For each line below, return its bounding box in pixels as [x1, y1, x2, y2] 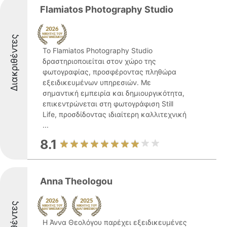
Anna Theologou [40, 176, 112, 186]
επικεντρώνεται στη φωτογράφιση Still [43, 99, 173, 108]
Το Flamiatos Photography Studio [43, 46, 153, 55]
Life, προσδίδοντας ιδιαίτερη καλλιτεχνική [43, 110, 186, 119]
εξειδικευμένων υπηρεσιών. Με [43, 78, 151, 87]
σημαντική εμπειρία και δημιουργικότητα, [43, 89, 184, 97]
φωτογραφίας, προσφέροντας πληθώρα [43, 67, 176, 76]
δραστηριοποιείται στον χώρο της [43, 57, 156, 65]
